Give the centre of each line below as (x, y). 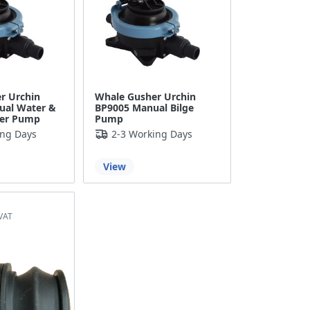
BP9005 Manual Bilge (145, 108)
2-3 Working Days (152, 134)
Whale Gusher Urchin (146, 97)
